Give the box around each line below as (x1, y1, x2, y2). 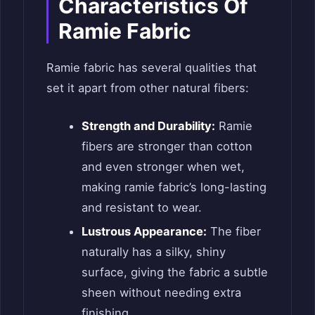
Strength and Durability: (81, 118, 215, 133)
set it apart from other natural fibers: (46, 80, 249, 95)
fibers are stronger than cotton (81, 139, 252, 153)
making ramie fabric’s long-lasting (81, 179, 266, 194)
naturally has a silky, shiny (81, 244, 226, 259)
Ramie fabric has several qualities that (46, 60, 257, 75)
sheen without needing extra (81, 285, 241, 300)
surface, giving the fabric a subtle (81, 264, 268, 279)
